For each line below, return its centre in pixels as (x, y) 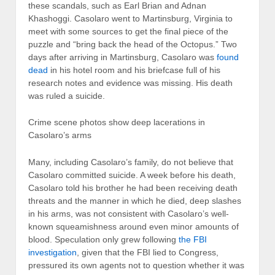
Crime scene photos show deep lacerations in (117, 122)
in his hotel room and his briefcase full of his (135, 70)
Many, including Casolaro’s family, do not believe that (131, 162)
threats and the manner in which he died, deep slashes (135, 200)
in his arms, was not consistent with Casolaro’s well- (129, 213)
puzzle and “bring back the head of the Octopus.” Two (133, 44)
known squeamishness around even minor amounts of (134, 226)
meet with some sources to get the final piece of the (128, 31)
